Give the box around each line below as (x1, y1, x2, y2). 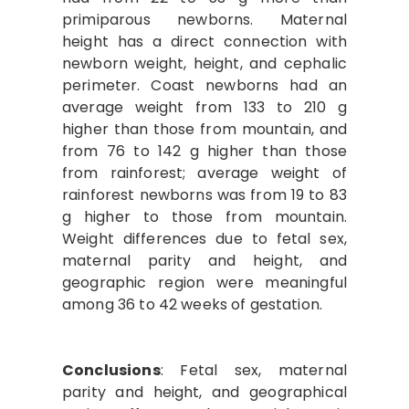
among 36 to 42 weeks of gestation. (62, 294, 323, 315)
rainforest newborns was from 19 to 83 (62, 184, 347, 205)
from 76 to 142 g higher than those (62, 141, 347, 162)
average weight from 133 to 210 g (62, 97, 347, 118)
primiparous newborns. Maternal (62, 9, 347, 30)
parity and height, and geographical (62, 382, 347, 403)
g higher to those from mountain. (62, 206, 347, 227)
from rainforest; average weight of (62, 163, 347, 184)
